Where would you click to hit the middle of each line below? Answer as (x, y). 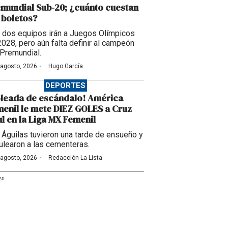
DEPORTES (65, 86)
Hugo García (66, 66)
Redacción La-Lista (75, 158)
